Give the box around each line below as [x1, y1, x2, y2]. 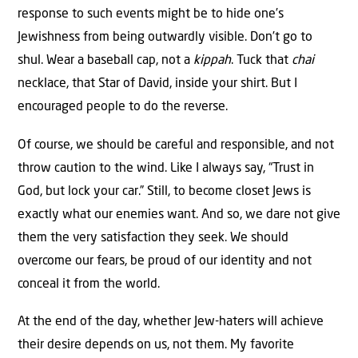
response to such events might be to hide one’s [18, 8, 284, 22]
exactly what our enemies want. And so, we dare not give [18, 208, 340, 221]
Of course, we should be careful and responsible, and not [18, 138, 334, 152]
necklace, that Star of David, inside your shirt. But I [18, 78, 297, 91]
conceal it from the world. [18, 277, 160, 291]
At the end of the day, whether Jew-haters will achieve [18, 316, 324, 329]
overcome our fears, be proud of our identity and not [18, 254, 312, 268]
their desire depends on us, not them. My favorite [18, 339, 294, 352]
